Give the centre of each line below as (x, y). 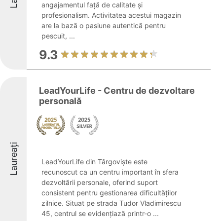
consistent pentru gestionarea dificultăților (109, 193)
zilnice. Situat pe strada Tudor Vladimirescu (111, 203)
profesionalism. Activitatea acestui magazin (111, 15)
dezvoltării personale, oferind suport (100, 182)
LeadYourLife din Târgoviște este (94, 162)
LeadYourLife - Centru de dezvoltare (117, 91)
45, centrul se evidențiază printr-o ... (100, 213)
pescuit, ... (58, 36)
